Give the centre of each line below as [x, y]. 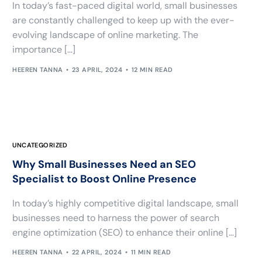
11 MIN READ [151, 252]
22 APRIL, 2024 [97, 252]
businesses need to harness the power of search [116, 218]
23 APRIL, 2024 [97, 69]
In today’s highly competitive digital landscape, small [126, 203]
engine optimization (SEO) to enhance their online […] [125, 232]
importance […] [44, 50]
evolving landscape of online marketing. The [106, 35]
